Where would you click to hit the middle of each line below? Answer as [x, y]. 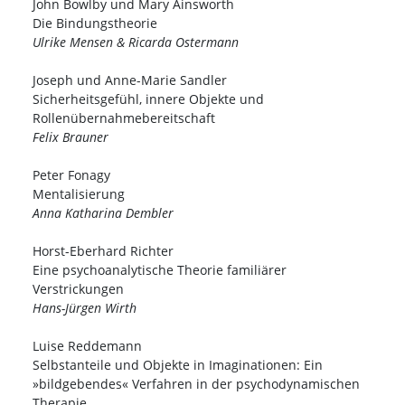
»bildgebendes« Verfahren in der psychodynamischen [196, 384]
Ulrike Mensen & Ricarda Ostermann [136, 42]
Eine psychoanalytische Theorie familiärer [160, 270]
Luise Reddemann [87, 346]
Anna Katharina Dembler [103, 213]
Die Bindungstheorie [95, 24]
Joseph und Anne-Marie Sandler [130, 80]
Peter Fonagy [71, 175]
